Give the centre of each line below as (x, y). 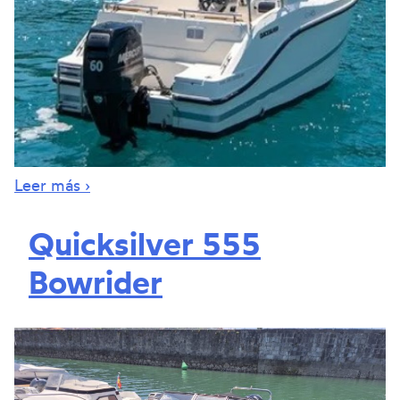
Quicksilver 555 (145, 243)
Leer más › (52, 184)
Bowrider (96, 281)
